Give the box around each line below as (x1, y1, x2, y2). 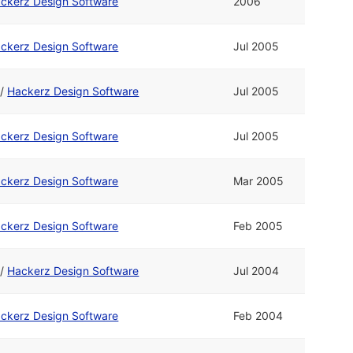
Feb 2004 (233, 309, 284, 323)
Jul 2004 (233, 264, 280, 278)
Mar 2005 (233, 174, 284, 188)
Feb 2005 (233, 219, 284, 233)
